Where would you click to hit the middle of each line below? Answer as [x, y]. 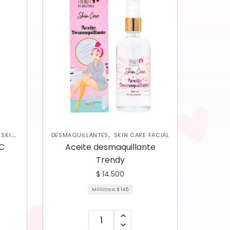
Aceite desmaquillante [110, 147]
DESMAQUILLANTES [80, 135]
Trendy [110, 160]
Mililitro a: [105, 189]
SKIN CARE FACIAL [141, 135]
